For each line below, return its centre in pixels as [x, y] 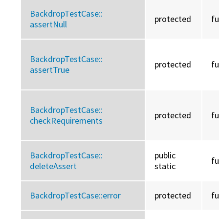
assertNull [49, 24]
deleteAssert [54, 166]
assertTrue [50, 69]
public [165, 155]
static [165, 166]
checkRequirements [66, 120]
